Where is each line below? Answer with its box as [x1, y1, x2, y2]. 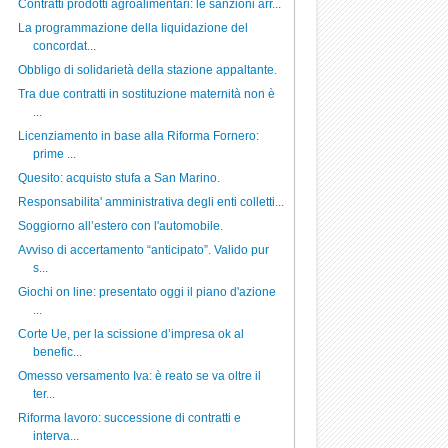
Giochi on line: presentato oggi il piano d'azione [17, 285, 276, 299]
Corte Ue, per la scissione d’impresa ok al [17, 327, 244, 341]
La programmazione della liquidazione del [17, 21, 248, 35]
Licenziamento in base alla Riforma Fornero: [17, 129, 259, 143]
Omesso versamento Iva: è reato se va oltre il [17, 369, 261, 383]
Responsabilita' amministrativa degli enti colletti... [17, 195, 284, 209]
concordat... [32, 39, 96, 53]
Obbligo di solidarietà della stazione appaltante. [17, 63, 277, 77]
